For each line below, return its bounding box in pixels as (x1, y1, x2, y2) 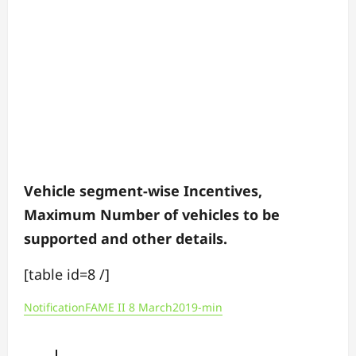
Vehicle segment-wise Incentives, (24, 180, 262, 200)
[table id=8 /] (24, 264, 110, 284)
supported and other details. (24, 228, 227, 248)
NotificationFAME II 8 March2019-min (24, 299, 222, 315)
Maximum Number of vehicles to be (24, 204, 280, 224)
